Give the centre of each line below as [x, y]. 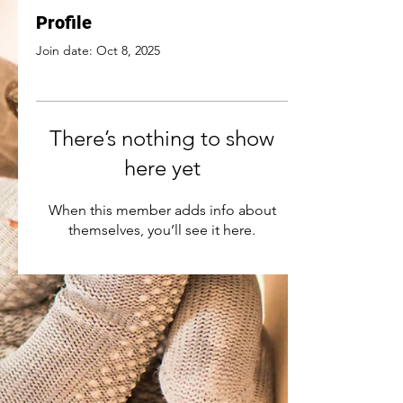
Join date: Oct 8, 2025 [98, 50]
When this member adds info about [162, 210]
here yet [162, 168]
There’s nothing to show [162, 138]
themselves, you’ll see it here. [162, 230]
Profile [64, 22]
